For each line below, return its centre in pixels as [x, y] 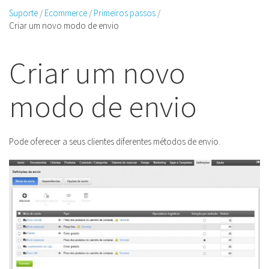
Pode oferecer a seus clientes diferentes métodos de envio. [115, 141]
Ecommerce [66, 13]
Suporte [23, 13]
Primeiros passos [125, 13]
